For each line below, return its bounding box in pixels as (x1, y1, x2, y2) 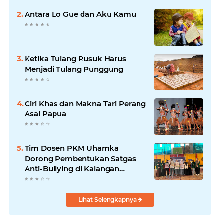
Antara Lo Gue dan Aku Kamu (25, 9, 136, 19)
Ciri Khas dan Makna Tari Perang (25, 99, 146, 108)
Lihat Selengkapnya (78, 196, 138, 203)
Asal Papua (25, 109, 66, 118)
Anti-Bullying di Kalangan (25, 164, 119, 173)
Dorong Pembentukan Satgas (25, 154, 136, 163)
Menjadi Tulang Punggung (25, 64, 123, 74)
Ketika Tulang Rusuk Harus (25, 54, 126, 63)
